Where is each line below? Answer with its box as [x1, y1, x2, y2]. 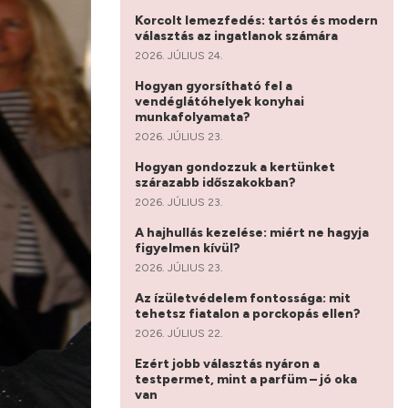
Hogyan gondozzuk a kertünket [135, 158, 335, 175]
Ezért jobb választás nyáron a [135, 355, 320, 372]
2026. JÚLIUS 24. [135, 48, 223, 62]
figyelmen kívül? [135, 240, 243, 256]
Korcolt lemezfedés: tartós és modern [135, 12, 378, 28]
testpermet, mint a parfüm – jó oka [135, 371, 357, 387]
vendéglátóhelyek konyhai [135, 93, 304, 109]
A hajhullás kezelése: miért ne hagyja [135, 224, 369, 240]
